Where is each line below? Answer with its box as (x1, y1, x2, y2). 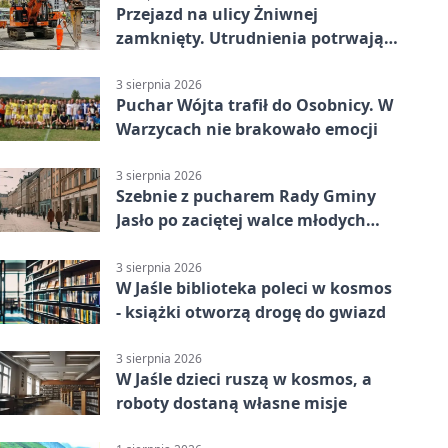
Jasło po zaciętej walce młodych (116, 209, 366, 232)
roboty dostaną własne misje (116, 391, 347, 414)
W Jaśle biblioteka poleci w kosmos (116, 276, 392, 299)
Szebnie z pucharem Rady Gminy (116, 185, 376, 208)
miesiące (116, 50, 186, 73)
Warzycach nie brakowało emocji (116, 118, 378, 141)
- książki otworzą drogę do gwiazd (116, 300, 386, 323)
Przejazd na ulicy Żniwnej (116, 2, 318, 25)
